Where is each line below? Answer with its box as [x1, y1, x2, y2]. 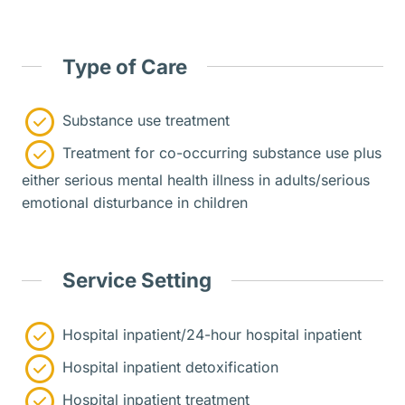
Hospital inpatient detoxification [58, 358, 278, 377]
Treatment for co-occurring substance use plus [58, 144, 381, 163]
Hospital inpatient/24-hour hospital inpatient [58, 325, 362, 344]
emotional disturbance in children [22, 193, 248, 212]
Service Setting [61, 268, 212, 293]
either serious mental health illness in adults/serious [22, 171, 370, 190]
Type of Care [61, 53, 187, 79]
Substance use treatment [58, 111, 230, 130]
